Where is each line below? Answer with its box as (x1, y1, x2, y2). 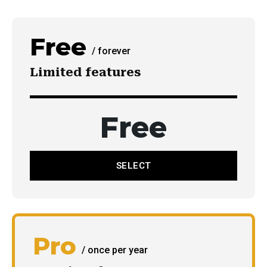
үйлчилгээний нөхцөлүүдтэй (37, 222, 127, 231)
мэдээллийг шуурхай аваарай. (12, 113, 142, 122)
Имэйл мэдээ (12, 73, 116, 91)
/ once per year (82, 244, 148, 256)
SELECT (116, 160, 151, 171)
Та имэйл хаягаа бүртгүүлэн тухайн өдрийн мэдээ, (12, 101, 213, 110)
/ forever (92, 45, 131, 57)
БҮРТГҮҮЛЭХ (115, 190, 152, 200)
